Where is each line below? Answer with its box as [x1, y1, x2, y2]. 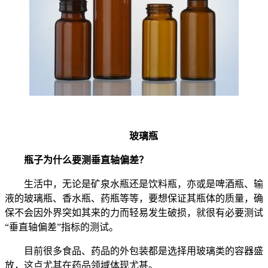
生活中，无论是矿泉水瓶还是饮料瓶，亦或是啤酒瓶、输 [5, 178, 263, 189]
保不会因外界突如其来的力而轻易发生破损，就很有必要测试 [5, 207, 263, 218]
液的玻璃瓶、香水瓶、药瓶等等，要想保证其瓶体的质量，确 [5, 193, 263, 203]
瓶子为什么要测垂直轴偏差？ [14, 154, 148, 165]
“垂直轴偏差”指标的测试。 [5, 221, 118, 232]
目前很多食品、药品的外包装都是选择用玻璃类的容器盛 [5, 245, 263, 256]
